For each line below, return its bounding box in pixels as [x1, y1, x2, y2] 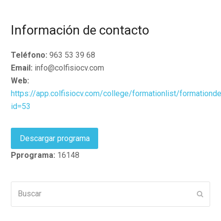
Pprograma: [11, 150, 56, 160]
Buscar [10, 183, 35, 192]
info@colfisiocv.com [33, 63, 105, 73]
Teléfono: [11, 50, 48, 60]
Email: [11, 63, 33, 73]
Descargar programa [19, 133, 90, 143]
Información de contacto [11, 23, 149, 37]
